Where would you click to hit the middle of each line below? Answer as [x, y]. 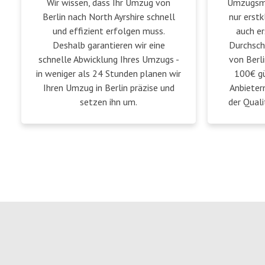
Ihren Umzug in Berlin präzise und [109, 88]
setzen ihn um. [109, 102]
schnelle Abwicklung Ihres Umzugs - [109, 59]
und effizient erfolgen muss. [109, 31]
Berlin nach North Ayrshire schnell [109, 17]
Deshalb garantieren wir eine [109, 45]
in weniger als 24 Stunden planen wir [109, 73]
